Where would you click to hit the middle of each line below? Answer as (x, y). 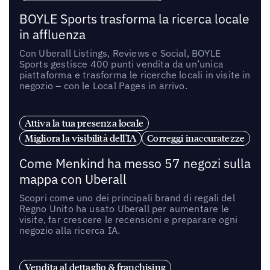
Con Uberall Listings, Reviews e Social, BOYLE (120, 53)
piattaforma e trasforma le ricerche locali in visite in (135, 74)
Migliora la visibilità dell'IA (80, 138)
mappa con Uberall (73, 179)
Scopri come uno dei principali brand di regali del (127, 197)
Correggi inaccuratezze (196, 138)
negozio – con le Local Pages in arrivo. (103, 85)
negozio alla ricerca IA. (70, 230)
